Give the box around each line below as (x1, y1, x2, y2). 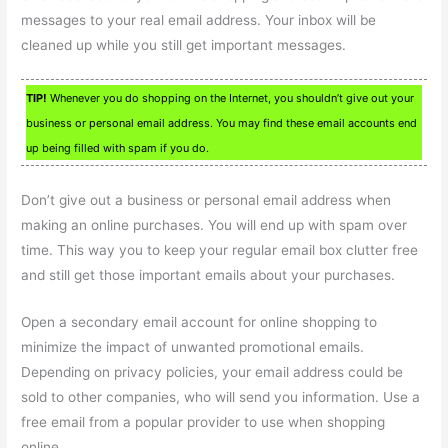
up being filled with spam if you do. (26, 141, 210, 156)
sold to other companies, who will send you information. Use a (21, 389, 421, 406)
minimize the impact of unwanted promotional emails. (21, 339, 365, 356)
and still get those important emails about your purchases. (21, 267, 396, 284)
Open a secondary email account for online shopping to (21, 314, 378, 331)
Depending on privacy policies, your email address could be (21, 364, 404, 381)
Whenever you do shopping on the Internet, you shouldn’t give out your (47, 91, 415, 106)
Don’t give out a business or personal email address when (21, 192, 392, 209)
